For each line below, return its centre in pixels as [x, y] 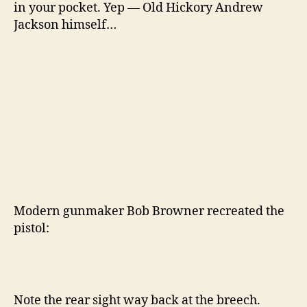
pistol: [32, 229]
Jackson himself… [65, 25]
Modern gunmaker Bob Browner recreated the [149, 212]
